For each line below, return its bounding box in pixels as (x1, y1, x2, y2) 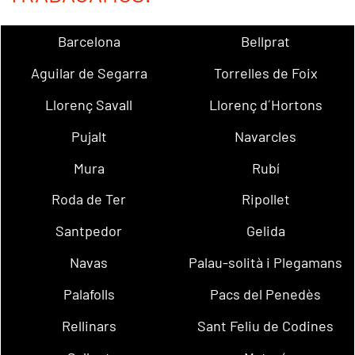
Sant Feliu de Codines (197, 316, 334, 334)
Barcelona (57, 32, 120, 51)
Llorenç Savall (45, 96, 133, 114)
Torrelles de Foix (213, 64, 318, 82)
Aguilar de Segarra (30, 64, 147, 82)
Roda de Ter (52, 190, 127, 208)
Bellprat (241, 32, 291, 51)
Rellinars (61, 316, 116, 334)
